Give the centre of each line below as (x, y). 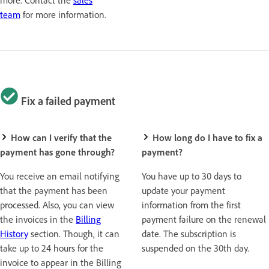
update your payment (183, 191)
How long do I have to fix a (206, 138)
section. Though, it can (74, 234)
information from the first (191, 205)
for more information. (63, 14)
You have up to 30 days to (192, 176)
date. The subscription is (189, 234)
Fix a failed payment (67, 101)
